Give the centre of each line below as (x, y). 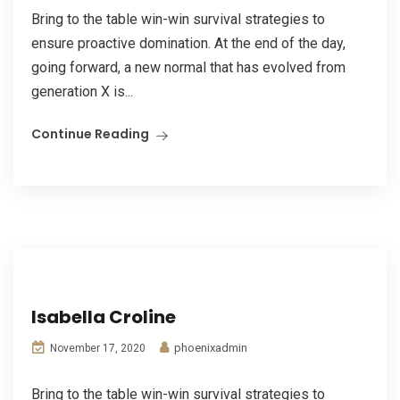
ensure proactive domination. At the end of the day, (188, 43)
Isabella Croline (104, 317)
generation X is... (82, 92)
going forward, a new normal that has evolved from (188, 67)
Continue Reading (90, 134)
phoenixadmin (209, 348)
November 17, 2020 (96, 348)
